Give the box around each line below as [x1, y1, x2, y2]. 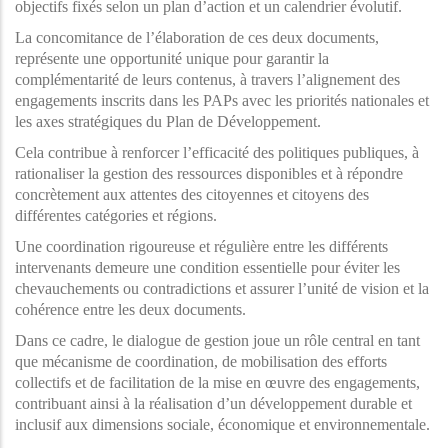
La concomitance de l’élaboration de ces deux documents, [15, 29, 379, 47]
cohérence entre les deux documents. [15, 301, 246, 319]
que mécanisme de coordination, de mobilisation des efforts [15, 353, 387, 371]
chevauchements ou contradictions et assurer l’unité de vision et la [15, 280, 429, 298]
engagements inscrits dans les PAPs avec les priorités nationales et [15, 92, 429, 110]
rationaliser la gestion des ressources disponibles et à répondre [15, 165, 403, 183]
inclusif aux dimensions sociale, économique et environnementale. [15, 416, 430, 434]
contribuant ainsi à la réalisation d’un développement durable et [15, 395, 412, 413]
